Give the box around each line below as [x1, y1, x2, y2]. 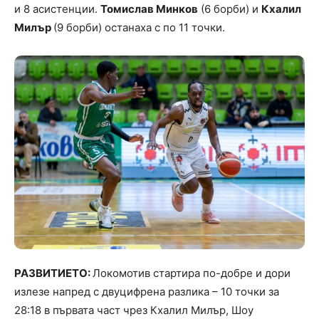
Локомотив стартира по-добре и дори [93, 266, 291, 280]
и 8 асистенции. [14, 1, 100, 16]
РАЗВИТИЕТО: [14, 266, 93, 280]
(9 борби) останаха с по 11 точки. [53, 20, 225, 34]
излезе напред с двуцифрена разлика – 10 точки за [14, 284, 279, 298]
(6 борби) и [198, 1, 261, 16]
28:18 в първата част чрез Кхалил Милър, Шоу [14, 303, 253, 317]
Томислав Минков [100, 1, 198, 16]
